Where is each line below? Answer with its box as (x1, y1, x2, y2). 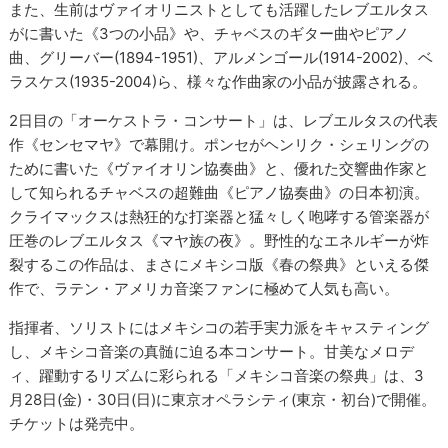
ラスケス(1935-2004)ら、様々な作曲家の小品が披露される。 (9, 72, 428, 92)
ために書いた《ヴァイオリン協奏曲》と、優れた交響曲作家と (9, 159, 430, 179)
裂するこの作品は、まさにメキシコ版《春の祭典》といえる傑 (9, 255, 430, 275)
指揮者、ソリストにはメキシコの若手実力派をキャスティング (9, 318, 430, 338)
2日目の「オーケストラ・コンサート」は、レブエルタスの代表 (9, 111, 439, 131)
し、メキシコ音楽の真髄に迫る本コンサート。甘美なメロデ (9, 342, 415, 362)
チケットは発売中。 (9, 414, 145, 434)
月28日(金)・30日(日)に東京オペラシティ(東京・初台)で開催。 (9, 390, 437, 410)
